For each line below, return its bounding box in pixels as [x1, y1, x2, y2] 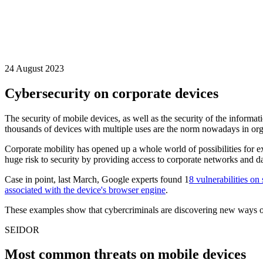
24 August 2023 [5, 63, 64, 73]
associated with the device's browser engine [5, 184, 166, 195]
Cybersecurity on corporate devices [5, 85, 218, 101]
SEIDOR [5, 224, 39, 235]
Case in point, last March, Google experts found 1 [5, 174, 189, 184]
